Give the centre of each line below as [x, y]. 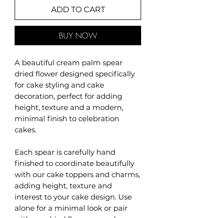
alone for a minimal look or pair [71, 208]
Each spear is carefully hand [65, 152]
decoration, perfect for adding [68, 96]
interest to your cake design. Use [73, 197]
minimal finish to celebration [67, 119]
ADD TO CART [78, 10]
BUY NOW [78, 36]
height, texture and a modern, [69, 108]
